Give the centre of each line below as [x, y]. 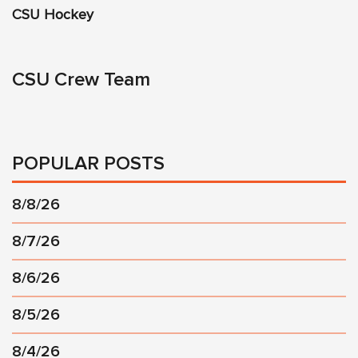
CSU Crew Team [81, 80]
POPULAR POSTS [88, 164]
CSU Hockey [53, 16]
